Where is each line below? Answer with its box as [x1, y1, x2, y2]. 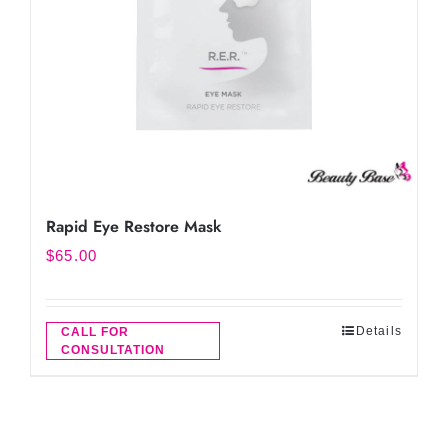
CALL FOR [61, 325, 129, 339]
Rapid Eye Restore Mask [46, 215, 222, 238]
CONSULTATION [61, 343, 165, 357]
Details [355, 324, 402, 338]
